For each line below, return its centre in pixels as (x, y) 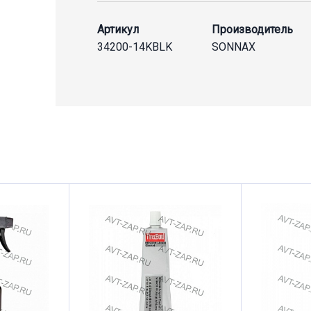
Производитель (252, 30)
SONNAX (233, 47)
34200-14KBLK (135, 47)
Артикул (118, 30)
